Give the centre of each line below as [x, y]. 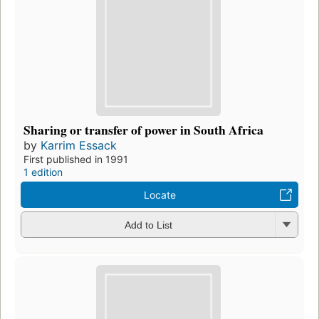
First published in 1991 [76, 159]
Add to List [148, 225]
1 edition [43, 172]
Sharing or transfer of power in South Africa [143, 129]
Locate [159, 194]
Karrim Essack [79, 145]
